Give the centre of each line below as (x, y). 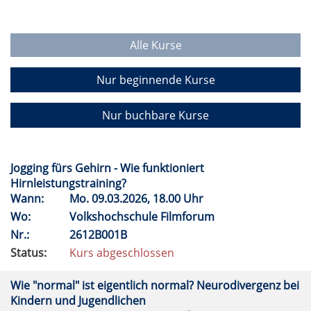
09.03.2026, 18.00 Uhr (149, 199)
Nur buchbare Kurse (155, 115)
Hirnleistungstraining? (70, 183)
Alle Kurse (155, 45)
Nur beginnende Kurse (155, 80)
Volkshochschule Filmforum (143, 217)
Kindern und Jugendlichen (79, 301)
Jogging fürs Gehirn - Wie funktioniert (107, 168)
